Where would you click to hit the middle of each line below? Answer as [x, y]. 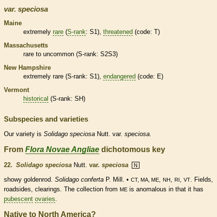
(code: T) [146, 31]
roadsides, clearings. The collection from [62, 189]
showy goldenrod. [29, 179]
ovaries [45, 199]
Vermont [16, 90]
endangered [119, 76]
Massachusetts [26, 45]
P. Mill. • [117, 179]
